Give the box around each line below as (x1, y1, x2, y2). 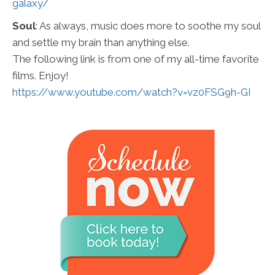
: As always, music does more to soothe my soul (36, 20, 260, 33)
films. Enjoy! (12, 69, 69, 82)
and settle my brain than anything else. (12, 36, 190, 49)
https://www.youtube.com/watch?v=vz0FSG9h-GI (12, 86, 251, 99)
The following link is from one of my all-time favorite (12, 53, 259, 66)
